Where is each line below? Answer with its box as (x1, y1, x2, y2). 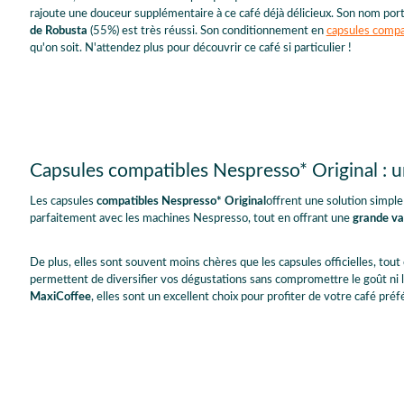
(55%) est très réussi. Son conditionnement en (87, 25, 326, 38)
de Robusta (29, 25, 87, 38)
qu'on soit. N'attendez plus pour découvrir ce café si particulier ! (29, 42, 352, 55)
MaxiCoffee (29, 291, 91, 304)
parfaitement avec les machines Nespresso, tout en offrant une (29, 213, 353, 225)
